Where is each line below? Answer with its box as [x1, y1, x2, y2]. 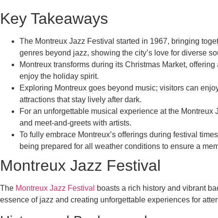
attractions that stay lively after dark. [19, 95, 142, 104]
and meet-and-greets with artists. [19, 118, 131, 127]
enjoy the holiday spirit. [19, 72, 99, 80]
